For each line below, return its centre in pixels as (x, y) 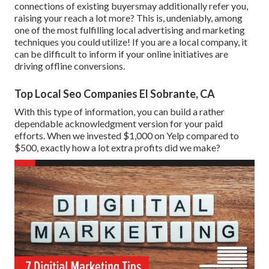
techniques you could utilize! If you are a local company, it (131, 42)
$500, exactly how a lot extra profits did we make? (117, 148)
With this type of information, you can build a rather (119, 112)
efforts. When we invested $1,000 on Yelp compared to (127, 136)
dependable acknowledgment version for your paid (119, 124)
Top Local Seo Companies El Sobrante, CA (115, 94)
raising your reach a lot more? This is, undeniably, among (128, 18)
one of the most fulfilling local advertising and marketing (130, 30)
